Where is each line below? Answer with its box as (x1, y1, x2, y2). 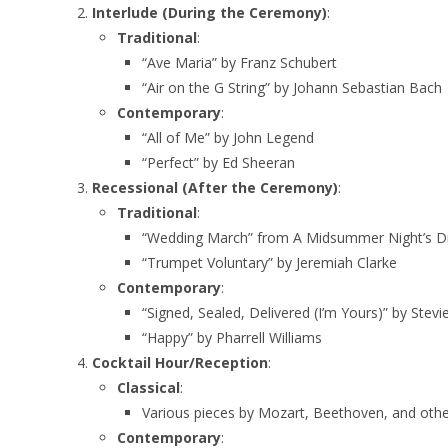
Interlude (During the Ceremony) (92, 2, 327, 22)
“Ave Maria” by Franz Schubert (142, 52, 337, 72)
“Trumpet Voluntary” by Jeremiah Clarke (142, 252, 397, 272)
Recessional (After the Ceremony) (92, 177, 338, 197)
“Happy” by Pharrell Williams (142, 327, 322, 347)
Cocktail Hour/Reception (92, 352, 268, 372)
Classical (117, 377, 180, 397)
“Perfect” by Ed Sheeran (142, 152, 295, 172)
